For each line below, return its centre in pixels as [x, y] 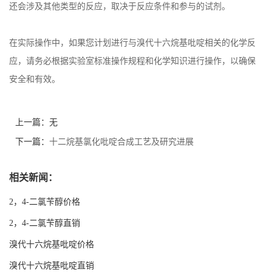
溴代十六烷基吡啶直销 [52, 265]
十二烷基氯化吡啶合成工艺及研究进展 [121, 141]
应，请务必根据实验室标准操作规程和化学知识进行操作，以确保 [132, 61]
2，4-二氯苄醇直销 [45, 223]
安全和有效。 [35, 79]
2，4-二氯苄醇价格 [45, 202]
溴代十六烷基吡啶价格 [52, 244]
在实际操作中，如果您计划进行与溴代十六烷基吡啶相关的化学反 [132, 42]
